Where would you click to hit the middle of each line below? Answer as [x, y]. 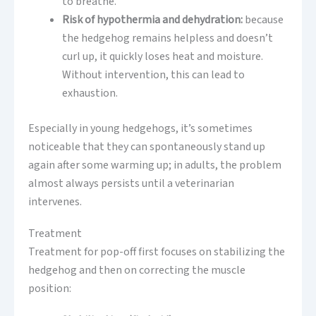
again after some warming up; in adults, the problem [155, 165]
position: [50, 289]
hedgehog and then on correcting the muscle [137, 271]
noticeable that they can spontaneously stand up [147, 147]
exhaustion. [90, 93]
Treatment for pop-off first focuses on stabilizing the [157, 252]
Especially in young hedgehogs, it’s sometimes [140, 129]
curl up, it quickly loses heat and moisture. [163, 57]
